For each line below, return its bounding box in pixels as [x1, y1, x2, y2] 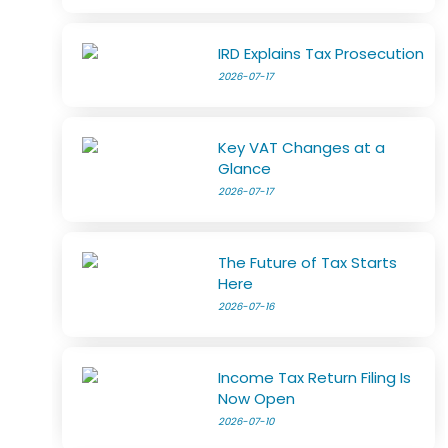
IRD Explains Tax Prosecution [218, 43, 425, 64]
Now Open [218, 388, 296, 409]
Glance [218, 158, 272, 179]
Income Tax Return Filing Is [218, 367, 412, 388]
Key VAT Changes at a [218, 137, 386, 158]
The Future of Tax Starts [218, 252, 398, 273]
